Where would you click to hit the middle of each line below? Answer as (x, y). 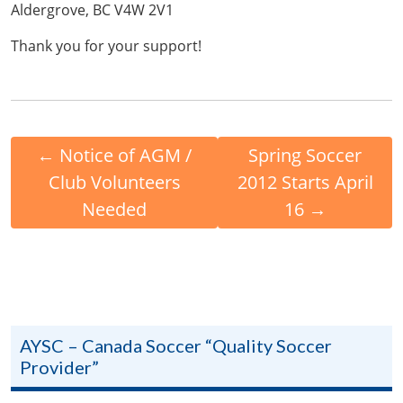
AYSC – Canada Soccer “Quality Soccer (176, 345)
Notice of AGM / (126, 155)
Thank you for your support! (106, 45)
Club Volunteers (114, 182)
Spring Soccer (305, 155)
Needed (115, 209)
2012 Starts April (305, 182)
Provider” (59, 367)
